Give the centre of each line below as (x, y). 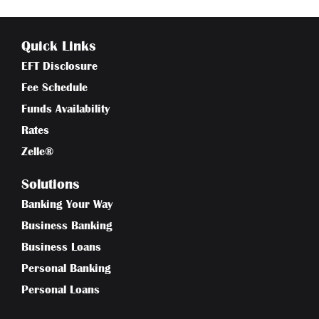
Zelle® (37, 151)
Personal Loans (61, 289)
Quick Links (59, 45)
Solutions (51, 183)
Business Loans (61, 247)
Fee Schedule (54, 87)
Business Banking (67, 225)
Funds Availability (66, 109)
